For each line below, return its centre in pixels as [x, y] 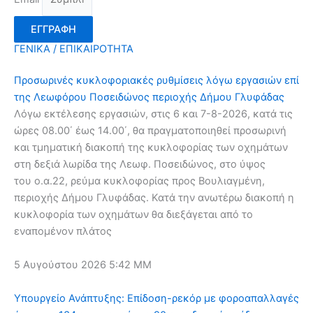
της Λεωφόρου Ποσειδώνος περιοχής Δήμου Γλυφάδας [149, 97]
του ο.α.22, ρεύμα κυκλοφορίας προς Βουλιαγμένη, [139, 181]
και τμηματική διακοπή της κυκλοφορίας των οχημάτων [151, 148]
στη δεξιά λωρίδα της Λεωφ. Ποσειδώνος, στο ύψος [140, 165]
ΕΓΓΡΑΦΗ [53, 30]
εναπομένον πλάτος [63, 232]
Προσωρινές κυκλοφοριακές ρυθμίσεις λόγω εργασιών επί [156, 81]
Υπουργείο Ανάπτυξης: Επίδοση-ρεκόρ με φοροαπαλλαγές [156, 298]
